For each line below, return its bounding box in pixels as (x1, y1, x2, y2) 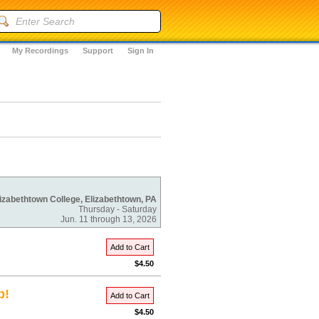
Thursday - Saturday (78, 204, 157, 214)
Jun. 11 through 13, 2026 (61, 214, 157, 224)
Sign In (127, 46, 154, 55)
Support (83, 46, 113, 55)
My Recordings (12, 46, 68, 55)
